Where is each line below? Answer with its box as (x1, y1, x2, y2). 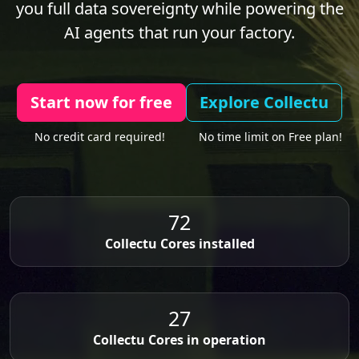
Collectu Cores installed (104, 235, 255, 252)
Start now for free (30, 91, 172, 113)
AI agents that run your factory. (64, 22, 295, 43)
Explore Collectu (200, 91, 329, 113)
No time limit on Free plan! (195, 129, 342, 144)
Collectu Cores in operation (93, 331, 266, 349)
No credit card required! (31, 129, 168, 144)
